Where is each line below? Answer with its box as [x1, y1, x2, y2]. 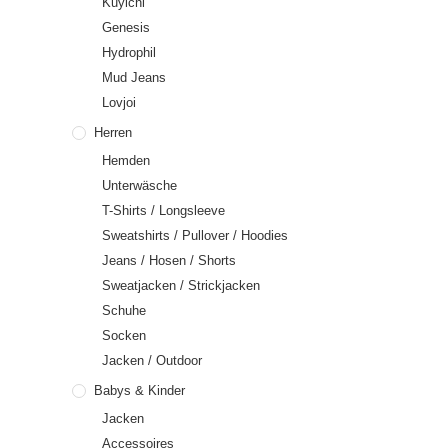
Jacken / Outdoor [102, 353, 202, 368]
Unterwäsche [102, 178, 177, 193]
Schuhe [102, 303, 146, 318]
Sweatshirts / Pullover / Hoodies [102, 228, 288, 243]
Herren [94, 125, 132, 140]
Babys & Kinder [94, 383, 185, 398]
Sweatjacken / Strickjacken [102, 278, 260, 293]
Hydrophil [102, 45, 156, 60]
